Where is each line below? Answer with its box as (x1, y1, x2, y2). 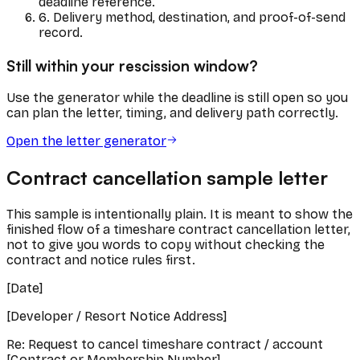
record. (39, 24, 83, 40)
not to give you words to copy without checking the (6, 237, 325, 253)
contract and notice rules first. (6, 252, 195, 268)
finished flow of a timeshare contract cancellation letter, (6, 222, 350, 238)
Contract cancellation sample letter (6, 166, 328, 190)
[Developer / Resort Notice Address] (6, 309, 227, 325)
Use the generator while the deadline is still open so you (6, 90, 348, 106)
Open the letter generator (6, 133, 166, 149)
